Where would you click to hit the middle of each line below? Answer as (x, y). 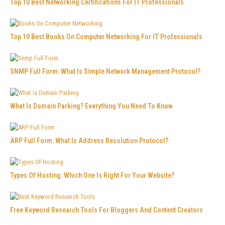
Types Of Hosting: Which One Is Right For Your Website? (92, 175)
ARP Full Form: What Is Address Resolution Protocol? (89, 140)
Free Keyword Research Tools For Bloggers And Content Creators (106, 210)
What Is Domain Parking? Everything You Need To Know (91, 106)
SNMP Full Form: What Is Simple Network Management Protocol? (105, 71)
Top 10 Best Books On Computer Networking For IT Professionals (106, 36)
